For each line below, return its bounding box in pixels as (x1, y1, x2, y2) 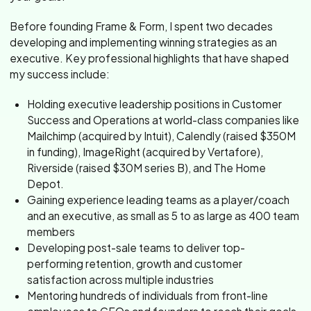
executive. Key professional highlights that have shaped (10, 51, 289, 65)
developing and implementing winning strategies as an (10, 35, 277, 49)
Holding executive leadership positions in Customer (27, 97, 283, 111)
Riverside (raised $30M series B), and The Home (27, 161, 267, 175)
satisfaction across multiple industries (27, 273, 215, 287)
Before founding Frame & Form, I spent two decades (10, 19, 273, 33)
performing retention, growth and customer (27, 257, 243, 271)
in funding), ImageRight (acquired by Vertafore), (27, 145, 264, 159)
